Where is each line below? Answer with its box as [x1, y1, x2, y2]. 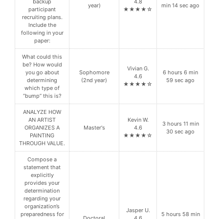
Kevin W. [127, 116, 149, 124]
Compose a [27, 156, 57, 163]
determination [24, 187, 60, 195]
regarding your [23, 195, 61, 202]
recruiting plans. [22, 14, 63, 21]
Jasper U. [126, 207, 150, 214]
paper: [34, 37, 50, 44]
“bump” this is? [22, 92, 62, 100]
